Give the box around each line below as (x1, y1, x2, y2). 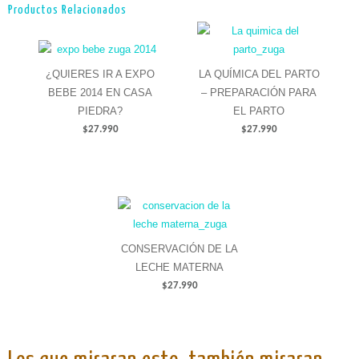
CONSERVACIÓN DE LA (121, 243, 238, 256)
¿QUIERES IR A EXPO (46, 68, 155, 81)
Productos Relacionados (8, 3, 127, 16)
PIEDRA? (78, 105, 123, 118)
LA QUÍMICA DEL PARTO (198, 68, 320, 81)
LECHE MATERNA (135, 261, 224, 274)
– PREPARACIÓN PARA (201, 87, 317, 99)
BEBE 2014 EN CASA (48, 87, 152, 99)
